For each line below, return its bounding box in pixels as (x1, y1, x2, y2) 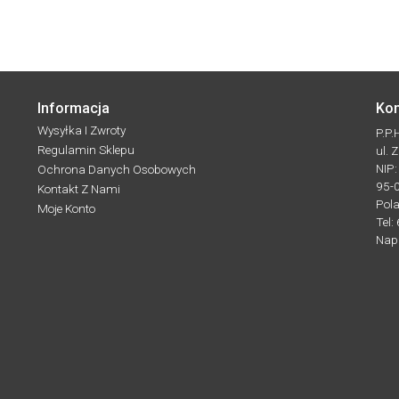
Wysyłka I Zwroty (37, 123, 126, 138)
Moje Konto (37, 201, 95, 216)
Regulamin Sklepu (37, 142, 134, 158)
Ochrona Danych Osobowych (37, 162, 196, 177)
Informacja (37, 100, 110, 118)
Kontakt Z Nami (37, 182, 120, 197)
